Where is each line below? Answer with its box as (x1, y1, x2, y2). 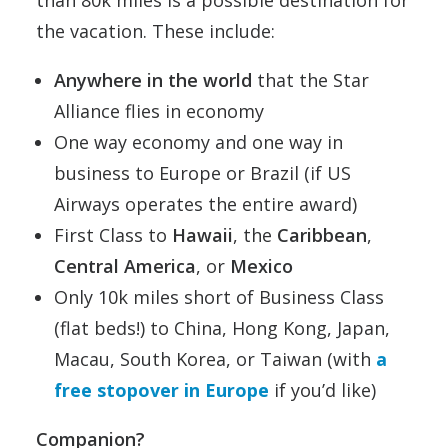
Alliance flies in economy (54, 99, 264, 124)
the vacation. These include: (36, 19, 275, 44)
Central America (54, 254, 196, 279)
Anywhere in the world (54, 68, 252, 93)
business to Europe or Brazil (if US (54, 161, 351, 186)
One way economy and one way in (54, 130, 343, 155)
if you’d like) (269, 378, 376, 403)
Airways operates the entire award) (54, 192, 357, 217)
